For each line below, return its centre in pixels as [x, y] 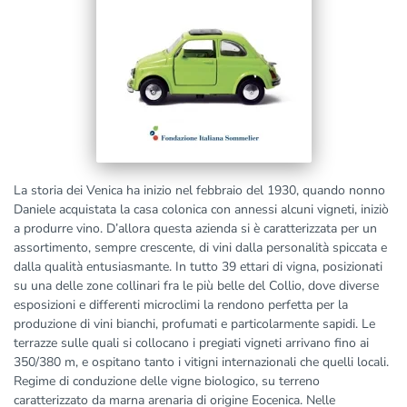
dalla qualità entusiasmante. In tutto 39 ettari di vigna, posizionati [198, 267]
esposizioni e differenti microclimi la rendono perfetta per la [181, 305]
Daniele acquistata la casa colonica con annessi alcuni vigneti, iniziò [201, 209]
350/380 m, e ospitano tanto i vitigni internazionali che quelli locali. [201, 362]
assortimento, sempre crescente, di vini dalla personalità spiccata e [200, 248]
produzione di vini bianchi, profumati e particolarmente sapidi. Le [194, 324]
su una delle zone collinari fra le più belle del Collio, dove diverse [196, 286]
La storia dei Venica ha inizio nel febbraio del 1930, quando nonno [199, 190]
